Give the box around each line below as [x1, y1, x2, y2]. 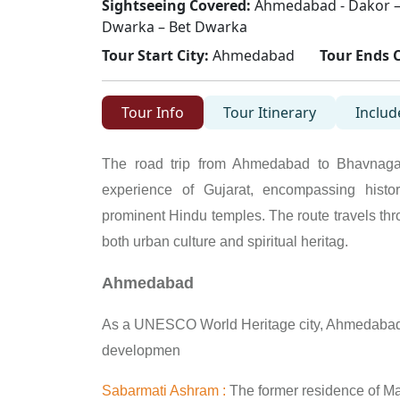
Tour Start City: [102, 45, 209, 65]
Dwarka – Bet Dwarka [102, 16, 247, 37]
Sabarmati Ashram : [102, 382, 226, 398]
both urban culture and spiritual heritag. [102, 233, 348, 249]
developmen [102, 342, 180, 358]
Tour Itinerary [223, 102, 316, 122]
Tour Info [121, 102, 184, 122]
